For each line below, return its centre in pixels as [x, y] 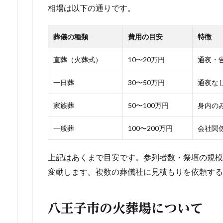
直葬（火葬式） [78, 59]
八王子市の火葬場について [125, 208]
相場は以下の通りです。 [92, 8]
